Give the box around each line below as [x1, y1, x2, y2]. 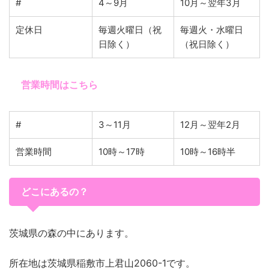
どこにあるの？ [21, 187, 88, 198]
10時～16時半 [180, 146, 235, 158]
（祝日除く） [180, 38, 234, 50]
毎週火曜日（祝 [98, 24, 162, 36]
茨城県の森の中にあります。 [9, 227, 134, 240]
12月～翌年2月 [180, 119, 240, 131]
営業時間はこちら [21, 79, 98, 91]
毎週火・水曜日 [180, 24, 243, 36]
